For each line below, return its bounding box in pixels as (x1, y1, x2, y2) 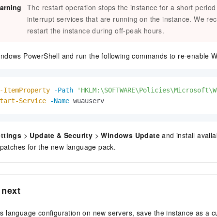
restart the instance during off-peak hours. (27, 26, 165, 36)
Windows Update (101, 130, 160, 140)
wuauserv (69, 97, 182, 105)
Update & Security (30, 130, 93, 140)
